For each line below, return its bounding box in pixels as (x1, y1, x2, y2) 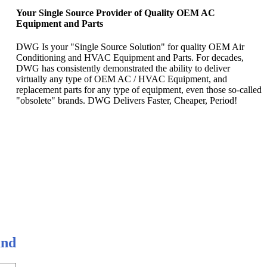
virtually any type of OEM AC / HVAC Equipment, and (16, 74, 227, 85)
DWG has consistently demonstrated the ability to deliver (16, 63, 230, 74)
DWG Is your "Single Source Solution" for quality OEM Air (16, 42, 244, 52)
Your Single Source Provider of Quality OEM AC (16, 8, 215, 18)
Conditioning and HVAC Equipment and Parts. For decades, (16, 52, 244, 63)
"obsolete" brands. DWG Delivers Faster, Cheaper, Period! (16, 95, 237, 106)
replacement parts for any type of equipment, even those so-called (16, 85, 262, 95)
